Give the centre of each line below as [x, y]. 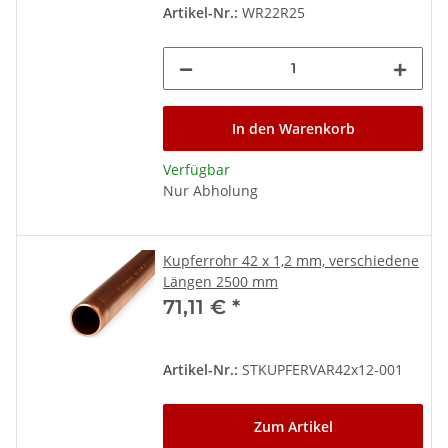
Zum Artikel [293, 426]
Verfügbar [196, 169]
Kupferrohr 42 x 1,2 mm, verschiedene [291, 260]
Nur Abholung [210, 190]
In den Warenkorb [293, 128]
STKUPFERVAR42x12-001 [320, 369]
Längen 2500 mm [220, 281]
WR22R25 [271, 12]
